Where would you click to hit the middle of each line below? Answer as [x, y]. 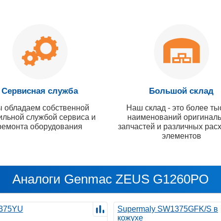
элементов [181, 136]
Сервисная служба [40, 91]
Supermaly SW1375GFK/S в [168, 209]
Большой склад [181, 91]
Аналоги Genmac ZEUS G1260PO [110, 179]
